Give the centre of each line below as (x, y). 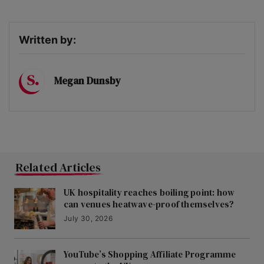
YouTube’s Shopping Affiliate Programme (150, 255)
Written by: (47, 40)
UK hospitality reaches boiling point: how (149, 193)
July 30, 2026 (88, 219)
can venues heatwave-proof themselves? (149, 204)
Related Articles (58, 168)
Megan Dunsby (88, 80)
